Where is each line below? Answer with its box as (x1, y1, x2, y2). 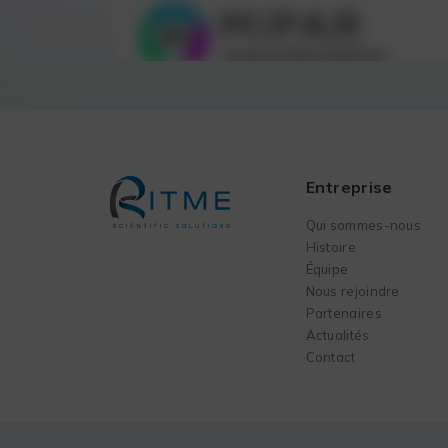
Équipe (305, 260, 349, 277)
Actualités (305, 326, 370, 343)
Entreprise (305, 176, 393, 197)
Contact (305, 348, 356, 365)
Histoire (305, 238, 356, 255)
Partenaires (305, 304, 382, 321)
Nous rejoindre (305, 282, 400, 299)
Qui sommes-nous (305, 216, 421, 233)
